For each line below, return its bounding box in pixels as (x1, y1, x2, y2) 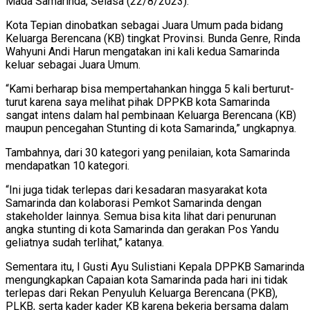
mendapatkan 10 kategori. (6, 158, 129, 172)
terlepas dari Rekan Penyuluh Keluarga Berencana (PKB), (6, 286, 277, 300)
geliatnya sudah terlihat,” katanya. (6, 235, 164, 249)
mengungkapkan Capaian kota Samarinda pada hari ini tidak (6, 273, 288, 286)
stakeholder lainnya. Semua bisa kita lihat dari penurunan (6, 209, 276, 223)
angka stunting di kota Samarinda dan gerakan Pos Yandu (6, 222, 279, 236)
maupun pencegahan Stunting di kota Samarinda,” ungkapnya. (6, 121, 296, 135)
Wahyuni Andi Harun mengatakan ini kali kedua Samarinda (6, 44, 280, 58)
